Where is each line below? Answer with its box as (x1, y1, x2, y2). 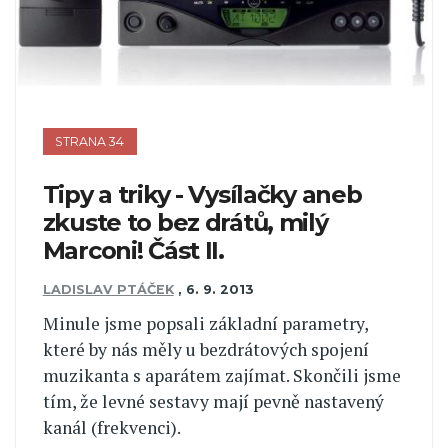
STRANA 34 (55, 133, 125, 149)
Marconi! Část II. (42, 236, 224, 266)
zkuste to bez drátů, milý (42, 208, 328, 238)
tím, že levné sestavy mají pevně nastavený (42, 390, 384, 414)
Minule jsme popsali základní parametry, (42, 312, 368, 336)
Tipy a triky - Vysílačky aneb (42, 180, 362, 210)
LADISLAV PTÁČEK (42, 281, 174, 297)
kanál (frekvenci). (42, 416, 181, 440)
